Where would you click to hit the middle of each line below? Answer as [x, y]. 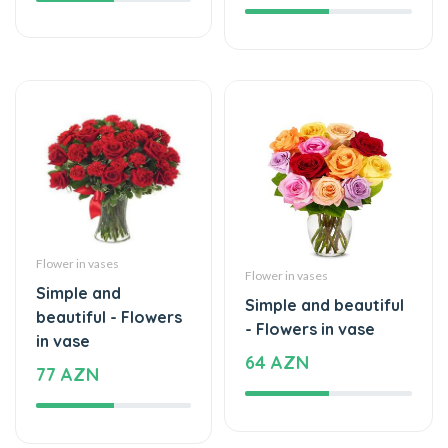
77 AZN [67, 313]
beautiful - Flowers [109, 255]
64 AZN [277, 301]
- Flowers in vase [310, 267]
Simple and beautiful [324, 243]
